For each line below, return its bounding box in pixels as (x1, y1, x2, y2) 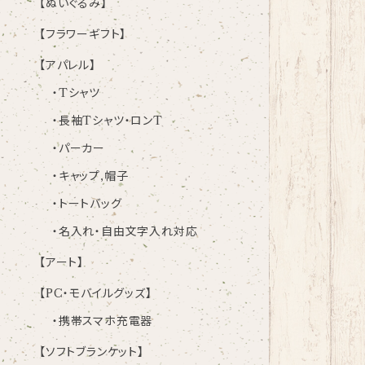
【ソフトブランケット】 (39, 345, 144, 360)
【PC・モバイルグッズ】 (39, 286, 152, 301)
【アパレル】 (39, 58, 96, 73)
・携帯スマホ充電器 (52, 314, 153, 329)
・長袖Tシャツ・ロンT (52, 113, 163, 129)
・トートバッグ (52, 196, 122, 212)
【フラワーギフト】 (39, 27, 127, 42)
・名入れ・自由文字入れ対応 (52, 224, 198, 240)
